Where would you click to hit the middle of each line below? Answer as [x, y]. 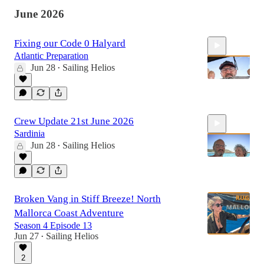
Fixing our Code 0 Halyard [70, 43]
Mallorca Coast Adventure [69, 213]
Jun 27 [27, 236]
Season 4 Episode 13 [53, 225]
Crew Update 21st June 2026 [74, 121]
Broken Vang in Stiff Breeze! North [88, 199]
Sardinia [29, 133]
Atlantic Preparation [51, 55]
